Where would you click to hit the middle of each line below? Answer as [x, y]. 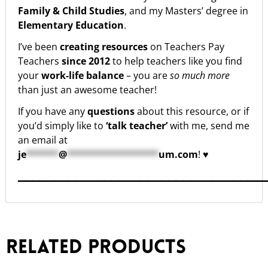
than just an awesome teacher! [87, 89]
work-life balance [84, 75]
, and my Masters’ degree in [186, 10]
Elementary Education [71, 25]
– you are [148, 75]
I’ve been [39, 46]
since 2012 [87, 61]
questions [112, 111]
